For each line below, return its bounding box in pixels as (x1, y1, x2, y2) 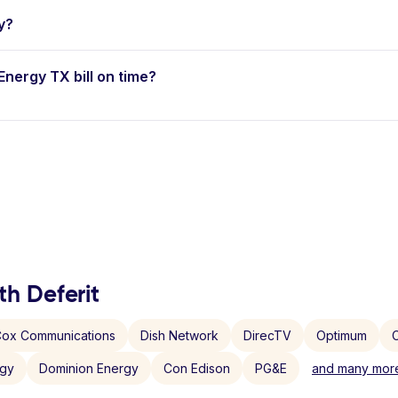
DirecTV (243, 328, 291, 343)
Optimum (316, 328, 367, 343)
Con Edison (163, 361, 230, 376)
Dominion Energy (39, 361, 139, 376)
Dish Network (140, 328, 219, 343)
